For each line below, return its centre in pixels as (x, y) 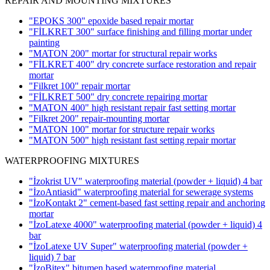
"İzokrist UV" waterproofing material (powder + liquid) (136, 181)
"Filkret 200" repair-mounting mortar (99, 118)
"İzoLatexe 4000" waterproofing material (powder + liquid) (143, 224)
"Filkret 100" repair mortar (80, 86)
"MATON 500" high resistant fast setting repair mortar (132, 140)
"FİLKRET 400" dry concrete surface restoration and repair (143, 64)
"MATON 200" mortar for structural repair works (123, 53)
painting (44, 42)
